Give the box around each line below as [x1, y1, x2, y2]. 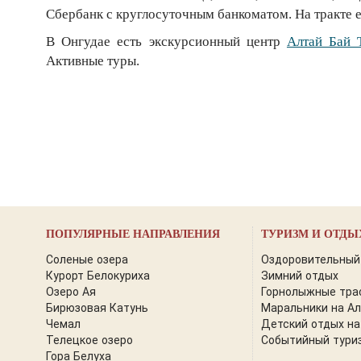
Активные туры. [46, 53, 139, 68]
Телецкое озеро [46, 331, 133, 347]
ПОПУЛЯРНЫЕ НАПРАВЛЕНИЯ [46, 228, 220, 240]
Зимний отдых [261, 267, 338, 283]
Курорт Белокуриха [46, 267, 150, 283]
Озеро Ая [46, 283, 96, 299]
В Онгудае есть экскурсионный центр [46, 34, 287, 49]
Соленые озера [46, 251, 128, 267]
